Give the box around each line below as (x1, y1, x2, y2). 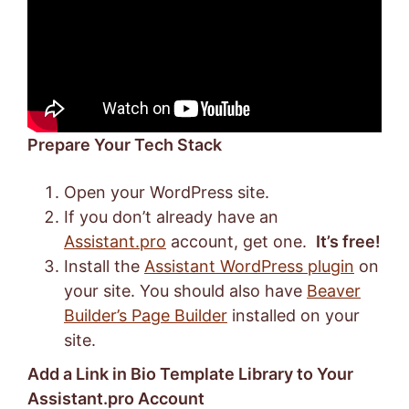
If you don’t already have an (64, 207, 278, 227)
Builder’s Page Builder (64, 306, 227, 326)
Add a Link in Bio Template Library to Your (27, 364, 353, 384)
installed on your (227, 306, 360, 326)
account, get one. (166, 232, 316, 252)
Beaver (307, 281, 361, 301)
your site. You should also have (64, 281, 307, 301)
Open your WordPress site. (64, 183, 269, 203)
